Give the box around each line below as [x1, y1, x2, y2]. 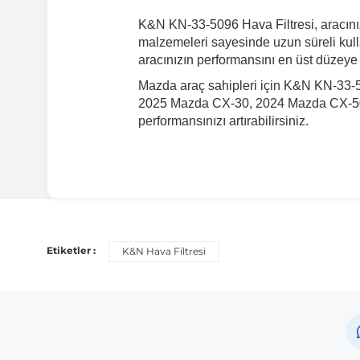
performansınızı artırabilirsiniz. [138, 114, 309, 129]
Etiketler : [47, 244, 96, 257]
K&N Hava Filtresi [122, 245, 206, 258]
